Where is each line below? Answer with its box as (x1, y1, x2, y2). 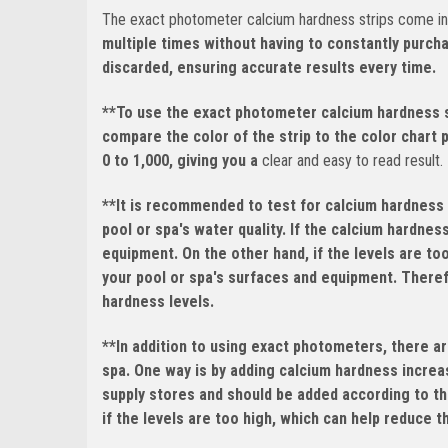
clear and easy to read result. (262, 150, 443, 170)
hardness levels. (102, 291, 214, 311)
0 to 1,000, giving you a (102, 150, 262, 170)
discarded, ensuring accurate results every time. (102, 57, 436, 77)
